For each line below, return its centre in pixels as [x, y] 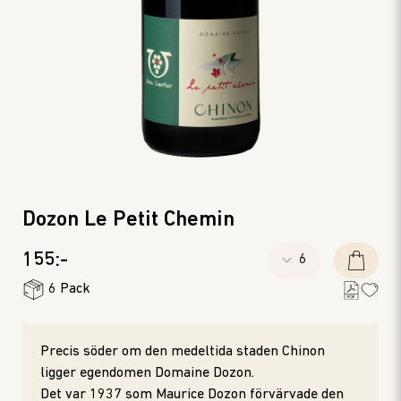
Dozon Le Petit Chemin [128, 220]
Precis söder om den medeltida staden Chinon [183, 352]
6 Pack [69, 289]
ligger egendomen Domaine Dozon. [147, 373]
